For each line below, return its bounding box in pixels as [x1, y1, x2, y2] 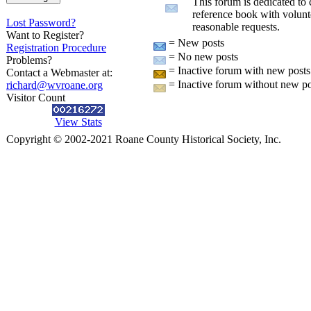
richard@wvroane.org [6, 79, 103, 91]
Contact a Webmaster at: [6, 67, 112, 78]
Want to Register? [6, 29, 84, 41]
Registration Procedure [6, 42, 106, 53]
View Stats [54, 116, 102, 128]
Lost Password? [6, 17, 76, 28]
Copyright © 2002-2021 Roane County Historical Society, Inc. [6, 133, 281, 145]
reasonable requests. [192, 21, 280, 33]
